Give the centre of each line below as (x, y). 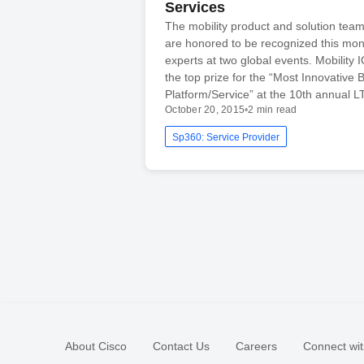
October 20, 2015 (205, 109)
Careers (256, 346)
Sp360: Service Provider (226, 137)
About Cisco (96, 346)
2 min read (273, 109)
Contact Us (181, 346)
